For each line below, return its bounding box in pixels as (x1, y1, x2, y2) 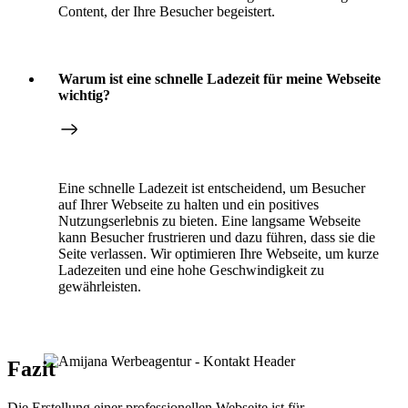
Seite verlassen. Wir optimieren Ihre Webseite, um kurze (58, 245, 379, 261)
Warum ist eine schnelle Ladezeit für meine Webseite (58, 70, 381, 87)
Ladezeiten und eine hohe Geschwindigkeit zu (58, 261, 324, 278)
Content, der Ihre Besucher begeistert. (58, 3, 275, 19)
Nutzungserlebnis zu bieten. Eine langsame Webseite (58, 212, 361, 229)
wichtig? (58, 87, 110, 103)
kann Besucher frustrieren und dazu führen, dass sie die (58, 229, 375, 245)
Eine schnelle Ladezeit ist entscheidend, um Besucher (58, 179, 365, 196)
